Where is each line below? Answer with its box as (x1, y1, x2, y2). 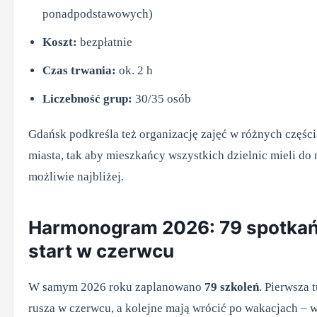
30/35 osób (132, 92, 191, 105)
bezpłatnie (77, 35, 132, 49)
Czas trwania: (42, 64, 116, 77)
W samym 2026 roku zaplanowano (28, 280, 204, 294)
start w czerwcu (28, 240, 174, 262)
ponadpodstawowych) (42, 7, 153, 21)
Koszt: (42, 35, 77, 49)
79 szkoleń (204, 280, 259, 294)
